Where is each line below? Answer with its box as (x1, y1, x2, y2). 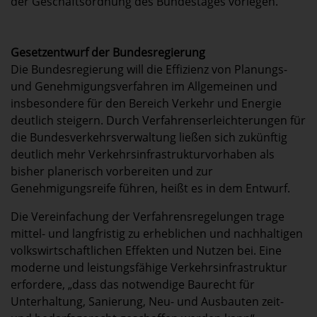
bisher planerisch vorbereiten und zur (11, 163, 213, 180)
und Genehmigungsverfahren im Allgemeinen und (11, 79, 277, 95)
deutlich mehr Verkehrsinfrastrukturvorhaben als (11, 146, 275, 163)
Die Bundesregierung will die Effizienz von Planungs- (11, 62, 287, 78)
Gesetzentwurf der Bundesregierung (11, 45, 205, 61)
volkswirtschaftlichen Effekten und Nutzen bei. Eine (11, 243, 282, 259)
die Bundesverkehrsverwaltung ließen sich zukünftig (11, 129, 287, 146)
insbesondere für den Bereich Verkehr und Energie (11, 96, 282, 112)
